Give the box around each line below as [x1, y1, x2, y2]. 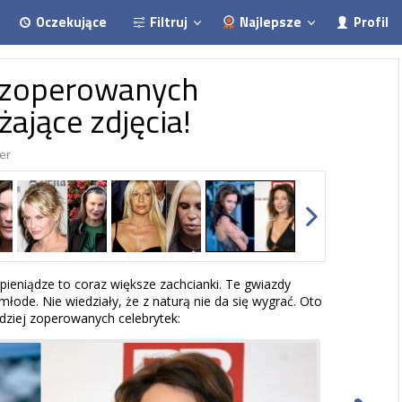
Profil [354, 12, 389, 32]
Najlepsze [240, 12, 301, 32]
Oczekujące [36, 12, 107, 32]
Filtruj [150, 12, 188, 32]
